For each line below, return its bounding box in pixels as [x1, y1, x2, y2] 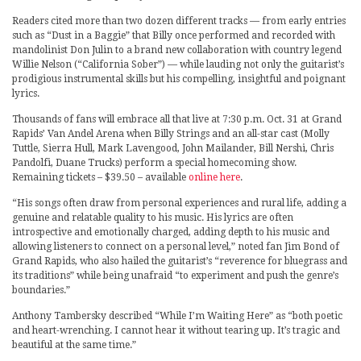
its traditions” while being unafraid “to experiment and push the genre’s [12, 269, 338, 281]
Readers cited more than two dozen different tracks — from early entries [12, 15, 346, 27]
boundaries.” [12, 284, 70, 296]
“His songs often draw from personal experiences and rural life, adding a [12, 197, 346, 209]
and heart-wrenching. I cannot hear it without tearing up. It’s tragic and [12, 324, 340, 336]
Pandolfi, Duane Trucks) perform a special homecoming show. [12, 156, 297, 168]
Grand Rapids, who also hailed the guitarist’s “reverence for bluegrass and [12, 255, 347, 267]
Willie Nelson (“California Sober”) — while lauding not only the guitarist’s [12, 58, 344, 70]
